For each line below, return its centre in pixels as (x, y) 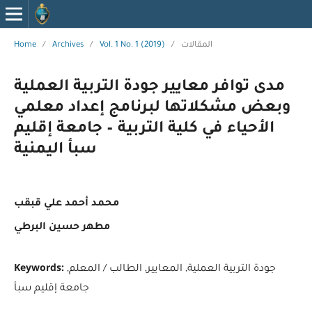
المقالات (196, 45)
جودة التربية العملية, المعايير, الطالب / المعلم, (171, 269)
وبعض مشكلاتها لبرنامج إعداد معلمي (152, 108)
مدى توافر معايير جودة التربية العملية (149, 87)
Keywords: (40, 267)
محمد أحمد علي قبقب (66, 204)
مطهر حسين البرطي (62, 227)
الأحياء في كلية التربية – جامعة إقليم (144, 129)
